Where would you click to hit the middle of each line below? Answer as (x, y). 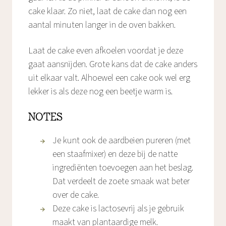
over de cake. (76, 195)
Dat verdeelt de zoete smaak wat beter (121, 182)
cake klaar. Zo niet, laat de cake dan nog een (107, 12)
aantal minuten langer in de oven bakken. (102, 25)
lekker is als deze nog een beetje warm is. (100, 92)
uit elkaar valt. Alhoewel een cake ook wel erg (109, 78)
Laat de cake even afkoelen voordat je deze (106, 51)
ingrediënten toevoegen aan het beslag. (123, 168)
